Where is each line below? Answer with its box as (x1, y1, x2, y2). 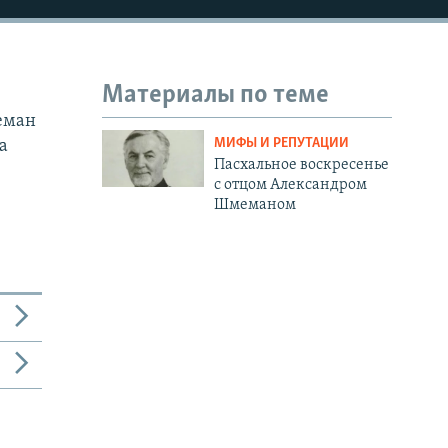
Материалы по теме (102, 82, 329, 110)
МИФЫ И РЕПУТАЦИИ (213, 135, 349, 151)
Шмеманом (213, 196, 296, 213)
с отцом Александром (213, 176, 367, 193)
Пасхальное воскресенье (213, 156, 389, 173)
